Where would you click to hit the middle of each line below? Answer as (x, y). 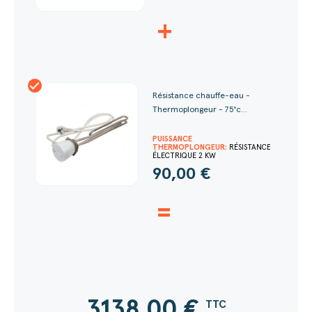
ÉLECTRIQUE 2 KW (184, 156)
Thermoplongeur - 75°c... (200, 110)
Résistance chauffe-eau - (201, 96)
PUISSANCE (172, 139)
